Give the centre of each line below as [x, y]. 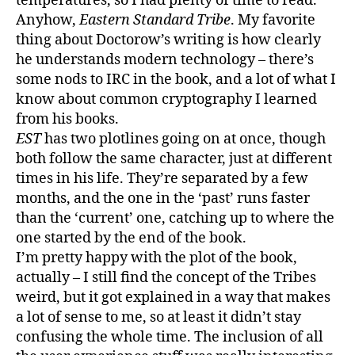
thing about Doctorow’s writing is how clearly [168, 40]
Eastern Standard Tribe [155, 20]
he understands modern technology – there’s [165, 59]
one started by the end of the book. [131, 238]
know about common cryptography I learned [166, 99]
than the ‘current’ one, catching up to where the [175, 218]
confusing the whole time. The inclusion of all [170, 337]
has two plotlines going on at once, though [183, 139]
